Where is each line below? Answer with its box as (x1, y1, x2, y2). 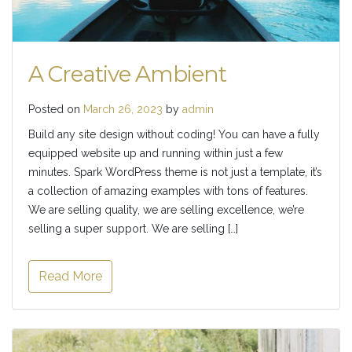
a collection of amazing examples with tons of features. (28, 185, 308, 198)
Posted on (28, 103, 83, 116)
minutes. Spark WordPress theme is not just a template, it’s (28, 166, 322, 179)
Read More (38, 269, 102, 284)
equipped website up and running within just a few (28, 147, 283, 160)
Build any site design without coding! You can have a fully (28, 128, 320, 141)
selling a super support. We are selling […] (28, 222, 238, 236)
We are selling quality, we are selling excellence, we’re (28, 203, 304, 217)
